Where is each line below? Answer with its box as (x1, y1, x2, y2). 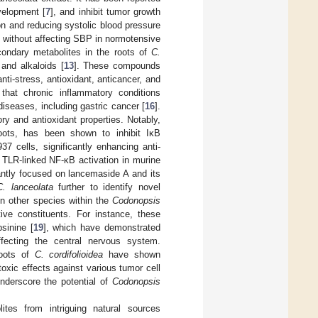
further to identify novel (53, 181, 161, 192)
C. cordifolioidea (34, 248, 104, 260)
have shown (103, 248, 161, 260)
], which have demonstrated (43, 221, 161, 233)
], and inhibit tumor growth (50, 6, 160, 17)
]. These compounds (73, 60, 161, 71)
